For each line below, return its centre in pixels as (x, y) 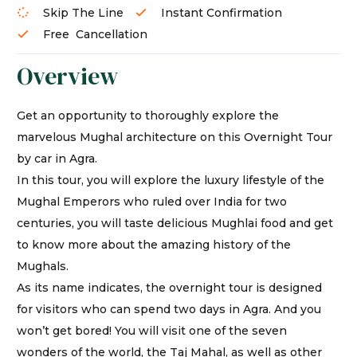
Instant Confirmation (222, 12)
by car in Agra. (57, 158)
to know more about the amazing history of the (154, 244)
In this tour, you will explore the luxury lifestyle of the (171, 180)
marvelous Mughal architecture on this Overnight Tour (175, 137)
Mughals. (43, 266)
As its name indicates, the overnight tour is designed (169, 287)
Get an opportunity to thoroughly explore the (148, 115)
